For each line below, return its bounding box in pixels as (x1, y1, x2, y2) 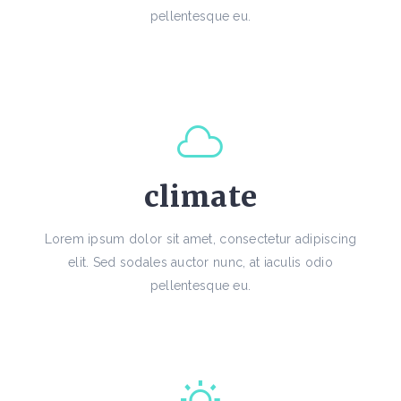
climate (143, 179, 258, 216)
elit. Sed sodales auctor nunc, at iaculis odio (68, 255, 333, 270)
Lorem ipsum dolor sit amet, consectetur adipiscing (44, 232, 357, 247)
